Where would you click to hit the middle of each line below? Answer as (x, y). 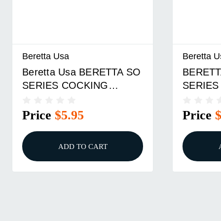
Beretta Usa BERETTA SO (82, 72)
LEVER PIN (48, 98)
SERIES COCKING (65, 85)
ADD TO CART (83, 147)
